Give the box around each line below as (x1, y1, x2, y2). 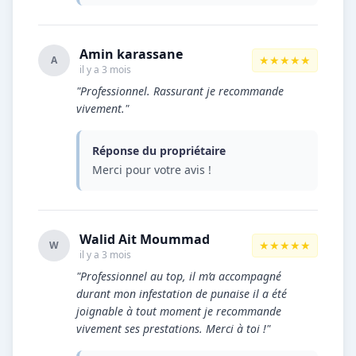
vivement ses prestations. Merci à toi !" (76, 321, 270, 336)
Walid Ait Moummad (79, 230, 210, 248)
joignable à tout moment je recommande (76, 304, 281, 319)
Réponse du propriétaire (92, 143, 226, 158)
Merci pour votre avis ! (92, 162, 211, 177)
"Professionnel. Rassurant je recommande (76, 83, 284, 99)
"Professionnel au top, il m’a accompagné (76, 269, 281, 284)
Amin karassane (79, 45, 183, 63)
